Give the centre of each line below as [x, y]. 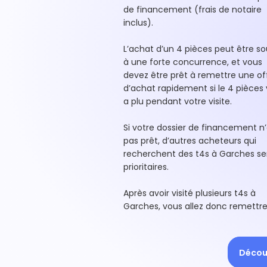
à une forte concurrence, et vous [193, 62]
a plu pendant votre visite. [179, 101]
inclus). [139, 23]
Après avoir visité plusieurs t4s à [190, 193]
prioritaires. [147, 167]
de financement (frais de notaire [193, 10]
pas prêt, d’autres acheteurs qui [190, 141]
